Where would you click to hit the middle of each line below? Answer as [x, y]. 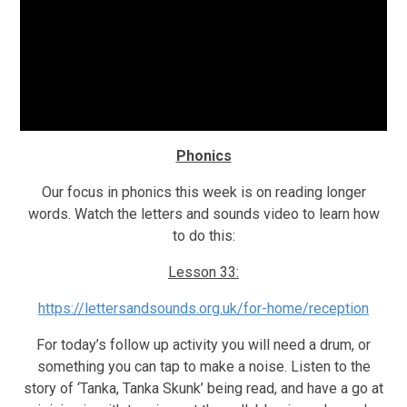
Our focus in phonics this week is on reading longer [203, 192]
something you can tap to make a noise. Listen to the [203, 367]
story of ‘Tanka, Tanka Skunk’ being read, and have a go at [203, 388]
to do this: [203, 236]
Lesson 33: [203, 272]
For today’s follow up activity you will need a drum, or [203, 345]
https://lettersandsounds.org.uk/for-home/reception [203, 308]
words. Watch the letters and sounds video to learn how [203, 214]
